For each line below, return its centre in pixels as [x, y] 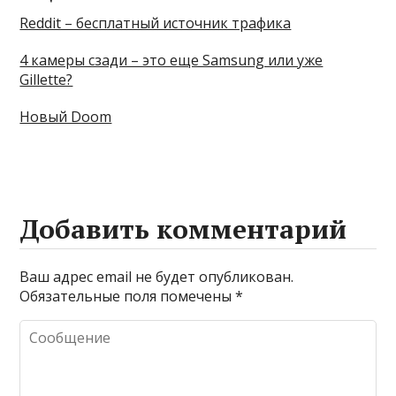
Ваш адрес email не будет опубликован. [157, 277]
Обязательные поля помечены [128, 296]
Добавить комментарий [183, 229]
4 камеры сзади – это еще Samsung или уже [171, 60]
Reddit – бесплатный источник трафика [156, 23]
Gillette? [46, 80]
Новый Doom [66, 117]
